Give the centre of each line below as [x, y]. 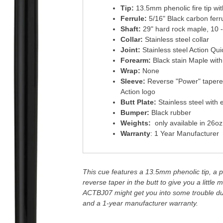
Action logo [138, 91]
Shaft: [132, 29]
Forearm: [137, 60]
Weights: [138, 123]
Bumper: [135, 112]
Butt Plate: [140, 102]
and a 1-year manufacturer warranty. [141, 203]
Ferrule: [135, 18]
